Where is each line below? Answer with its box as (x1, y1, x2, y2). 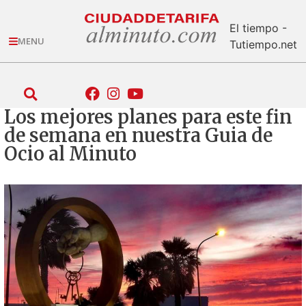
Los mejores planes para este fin (4, 105, 292, 128)
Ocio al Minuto (4, 141, 137, 165)
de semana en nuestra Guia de (4, 123, 273, 147)
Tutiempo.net (229, 37, 297, 51)
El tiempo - (229, 20, 287, 35)
